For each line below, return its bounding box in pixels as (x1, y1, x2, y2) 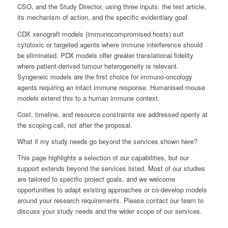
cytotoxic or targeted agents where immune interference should (17, 39, 203, 49)
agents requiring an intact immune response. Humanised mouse (17, 82, 205, 92)
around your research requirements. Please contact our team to (17, 195, 204, 205)
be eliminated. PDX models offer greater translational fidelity (17, 50, 193, 60)
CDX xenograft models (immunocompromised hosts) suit (17, 28, 184, 39)
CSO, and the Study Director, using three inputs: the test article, (17, 2, 206, 12)
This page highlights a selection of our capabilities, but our (17, 152, 189, 162)
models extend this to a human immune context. (17, 93, 160, 103)
